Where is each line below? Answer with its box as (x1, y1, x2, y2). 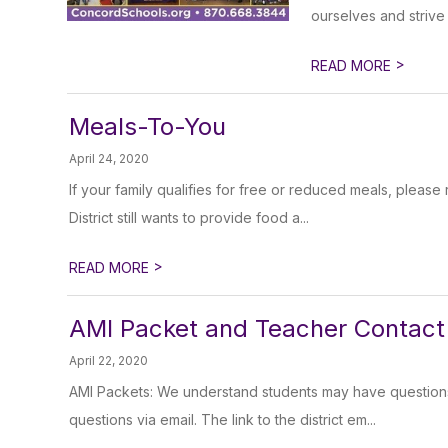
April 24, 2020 (69, 151, 150, 166)
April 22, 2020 (69, 353, 149, 368)
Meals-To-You (69, 112, 227, 141)
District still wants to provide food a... (69, 209, 310, 226)
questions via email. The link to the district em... (69, 411, 377, 428)
